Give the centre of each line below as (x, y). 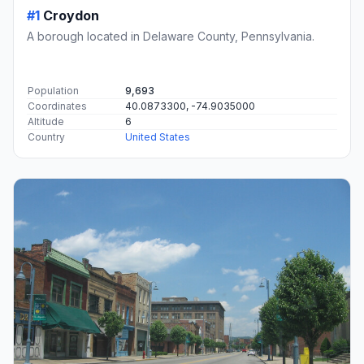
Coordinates (57, 106)
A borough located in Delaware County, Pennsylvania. (171, 36)
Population (53, 90)
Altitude (46, 121)
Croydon (71, 15)
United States (158, 136)
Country (46, 136)
